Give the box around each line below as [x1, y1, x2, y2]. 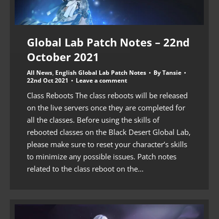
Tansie [162, 68, 181, 77]
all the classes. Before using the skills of [27, 115, 159, 125]
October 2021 [27, 49, 99, 65]
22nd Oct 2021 [27, 76, 68, 85]
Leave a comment [76, 76, 127, 85]
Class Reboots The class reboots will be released [27, 90, 188, 101]
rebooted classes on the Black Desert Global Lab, [27, 127, 191, 137]
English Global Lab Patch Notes [55, 68, 146, 77]
